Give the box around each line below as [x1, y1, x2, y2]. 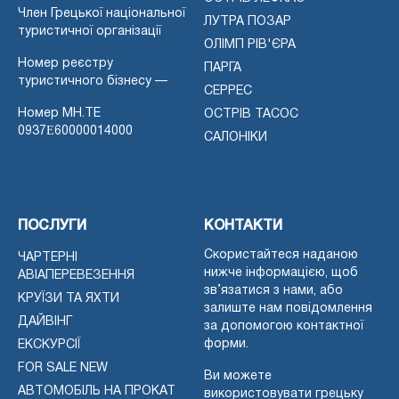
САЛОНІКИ [204, 131, 267, 143]
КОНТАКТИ [204, 219, 282, 232]
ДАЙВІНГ [18, 315, 72, 328]
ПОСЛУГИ [18, 219, 86, 232]
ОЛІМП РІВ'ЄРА [204, 38, 296, 51]
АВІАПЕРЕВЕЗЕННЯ [18, 269, 134, 281]
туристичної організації [18, 25, 161, 37]
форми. [204, 338, 248, 350]
